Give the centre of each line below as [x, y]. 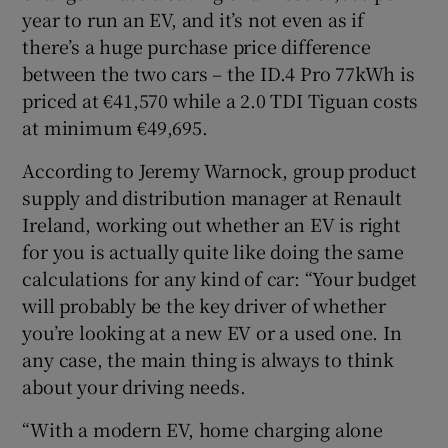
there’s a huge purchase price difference [196, 45]
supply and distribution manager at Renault [212, 196]
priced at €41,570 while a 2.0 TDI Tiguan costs [220, 99]
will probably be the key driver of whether [204, 304]
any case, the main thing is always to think [208, 358]
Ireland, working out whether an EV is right [211, 223]
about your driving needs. [134, 385]
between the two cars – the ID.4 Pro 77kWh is [218, 72]
